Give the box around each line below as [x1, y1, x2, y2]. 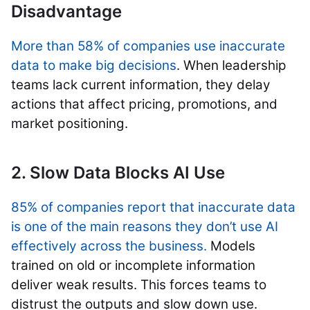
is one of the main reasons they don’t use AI [11, 219, 278, 235]
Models [207, 238, 255, 255]
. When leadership [176, 57, 286, 74]
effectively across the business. [11, 238, 207, 255]
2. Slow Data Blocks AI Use [11, 163, 225, 183]
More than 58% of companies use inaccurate [11, 38, 285, 55]
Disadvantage [11, 1, 122, 22]
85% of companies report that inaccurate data [11, 199, 295, 216]
